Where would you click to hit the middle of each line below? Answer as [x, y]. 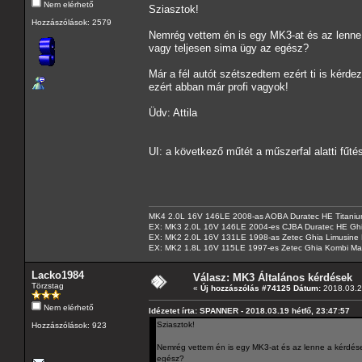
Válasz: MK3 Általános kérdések [273, 277]
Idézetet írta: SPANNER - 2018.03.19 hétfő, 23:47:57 [249, 310]
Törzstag [48, 285]
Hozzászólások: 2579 [72, 22]
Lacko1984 [58, 275]
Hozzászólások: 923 [69, 325]
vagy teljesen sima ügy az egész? [229, 48]
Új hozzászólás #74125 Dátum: [261, 288]
